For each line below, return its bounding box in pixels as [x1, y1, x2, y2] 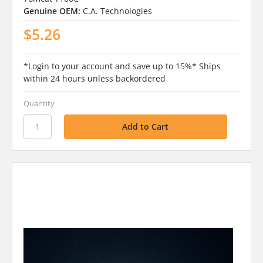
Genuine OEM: [23, 5, 80, 16]
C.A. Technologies [82, 5, 152, 16]
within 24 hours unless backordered [23, 72, 166, 84]
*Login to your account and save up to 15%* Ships [23, 60, 221, 72]
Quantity [23, 97, 55, 109]
